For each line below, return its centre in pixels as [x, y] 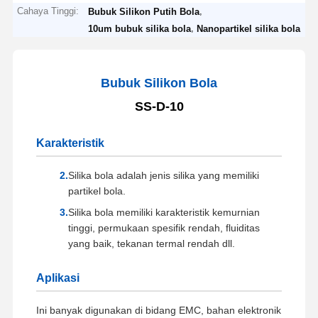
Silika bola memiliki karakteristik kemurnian [164, 212]
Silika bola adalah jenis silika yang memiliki [163, 175]
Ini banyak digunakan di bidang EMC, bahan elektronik [158, 310]
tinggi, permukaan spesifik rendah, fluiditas [164, 227]
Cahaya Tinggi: [48, 11]
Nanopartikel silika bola [249, 28]
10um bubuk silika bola [140, 28]
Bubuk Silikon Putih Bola [144, 11]
